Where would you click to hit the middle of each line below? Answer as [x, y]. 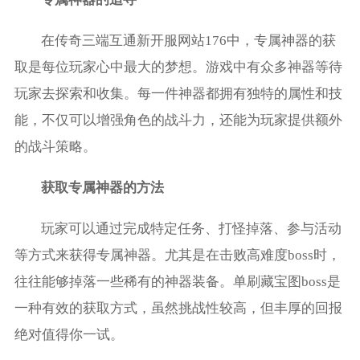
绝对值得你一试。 [69, 335]
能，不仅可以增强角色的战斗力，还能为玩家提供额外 [178, 121]
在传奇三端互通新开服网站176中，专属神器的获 [189, 41]
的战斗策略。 [55, 147]
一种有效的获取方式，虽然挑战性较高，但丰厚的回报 [178, 309]
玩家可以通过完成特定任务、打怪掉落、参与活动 [192, 229]
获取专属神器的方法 [103, 188]
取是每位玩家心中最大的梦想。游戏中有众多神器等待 [178, 67]
